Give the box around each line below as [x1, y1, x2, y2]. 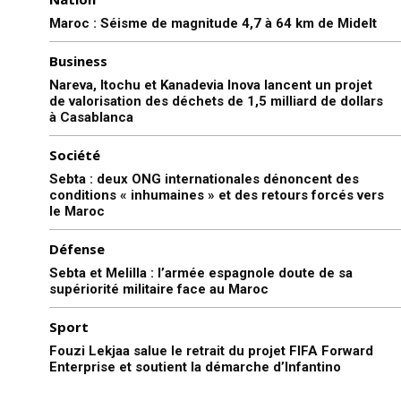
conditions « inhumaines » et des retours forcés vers [49, 186, 384, 203]
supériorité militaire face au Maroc [49, 280, 269, 297]
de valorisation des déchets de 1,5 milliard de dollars [49, 92, 383, 109]
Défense [49, 239, 105, 258]
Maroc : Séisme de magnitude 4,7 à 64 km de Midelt [49, 14, 377, 31]
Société [49, 145, 100, 164]
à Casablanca [49, 108, 133, 125]
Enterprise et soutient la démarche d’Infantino [49, 358, 341, 375]
